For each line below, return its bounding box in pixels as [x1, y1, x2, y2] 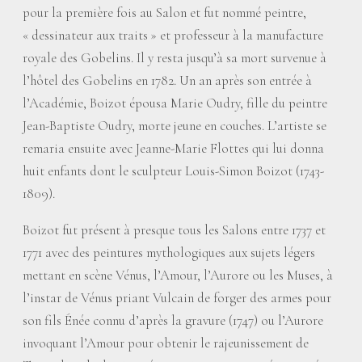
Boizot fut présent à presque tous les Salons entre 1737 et [23, 221, 326, 238]
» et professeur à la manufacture [150, 27, 323, 44]
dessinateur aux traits [32, 27, 148, 44]
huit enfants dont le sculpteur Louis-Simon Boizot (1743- [23, 162, 324, 179]
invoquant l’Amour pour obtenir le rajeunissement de [23, 335, 309, 351]
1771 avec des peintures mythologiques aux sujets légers [23, 244, 315, 261]
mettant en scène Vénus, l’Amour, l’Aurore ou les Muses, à [23, 267, 333, 284]
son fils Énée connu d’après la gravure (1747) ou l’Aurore [23, 312, 323, 329]
